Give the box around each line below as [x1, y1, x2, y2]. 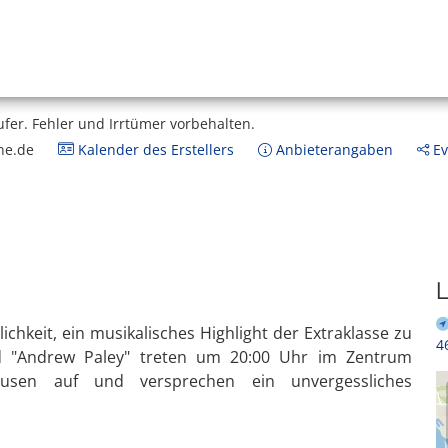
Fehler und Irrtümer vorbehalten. [32, 114, 255, 133]
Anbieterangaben [272, 140, 393, 159]
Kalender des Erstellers [74, 140, 234, 159]
